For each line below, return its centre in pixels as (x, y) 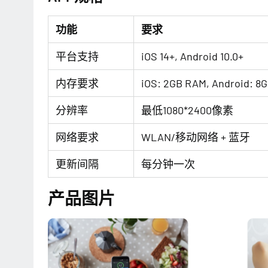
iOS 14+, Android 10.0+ (192, 56)
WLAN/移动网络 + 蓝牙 (196, 137)
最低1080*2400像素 (187, 110)
